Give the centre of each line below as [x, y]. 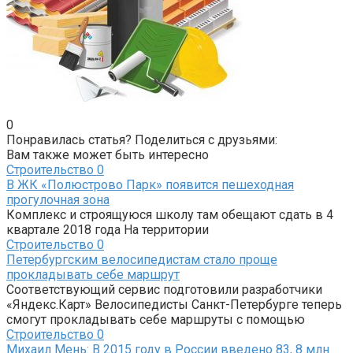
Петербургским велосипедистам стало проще [142, 259]
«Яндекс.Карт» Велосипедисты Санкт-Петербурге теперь [174, 304]
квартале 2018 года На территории [108, 229]
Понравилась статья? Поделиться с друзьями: [142, 139]
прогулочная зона [58, 199]
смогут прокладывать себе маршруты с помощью [156, 319]
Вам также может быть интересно [108, 154]
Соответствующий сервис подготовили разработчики [164, 289]
